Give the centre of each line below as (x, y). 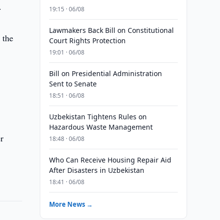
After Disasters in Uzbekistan (96, 170)
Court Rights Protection (87, 41)
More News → (71, 204)
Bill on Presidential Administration (105, 73)
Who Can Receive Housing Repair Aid (110, 160)
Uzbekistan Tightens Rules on (98, 117)
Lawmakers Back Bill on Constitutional (111, 30)
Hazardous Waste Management (101, 127)
